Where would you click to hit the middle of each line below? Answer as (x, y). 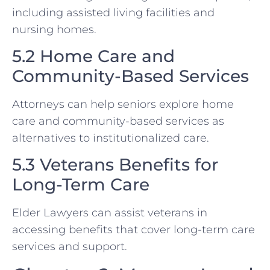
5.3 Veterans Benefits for (115, 165)
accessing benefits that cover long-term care (133, 230)
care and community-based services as (118, 121)
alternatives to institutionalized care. (111, 138)
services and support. (70, 247)
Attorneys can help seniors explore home (123, 105)
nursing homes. (54, 29)
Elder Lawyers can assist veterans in (110, 213)
